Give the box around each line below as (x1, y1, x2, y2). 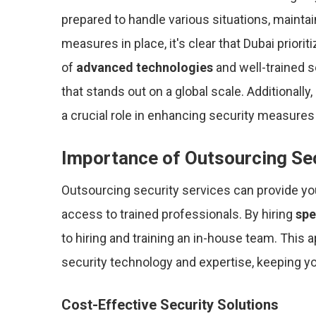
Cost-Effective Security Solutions (61, 296, 279, 313)
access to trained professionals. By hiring (61, 207, 296, 221)
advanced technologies (76, 60, 213, 75)
